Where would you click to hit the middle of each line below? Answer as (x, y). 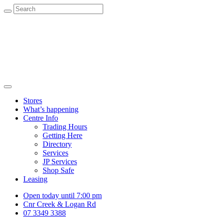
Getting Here (62, 135)
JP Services (60, 162)
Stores (33, 101)
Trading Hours (65, 127)
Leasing (35, 179)
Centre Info (41, 118)
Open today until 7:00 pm (62, 195)
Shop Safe (58, 170)
